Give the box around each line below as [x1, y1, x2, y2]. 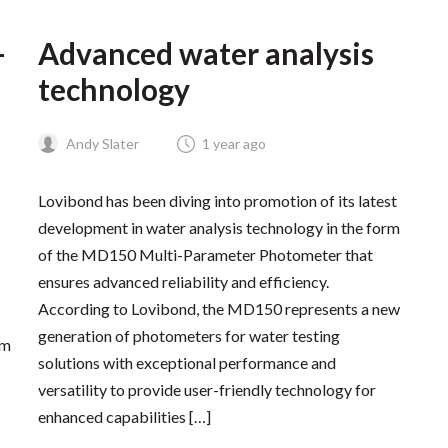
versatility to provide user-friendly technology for [37, 379, 376, 399]
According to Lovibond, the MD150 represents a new [37, 298, 400, 318]
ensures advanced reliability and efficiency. [37, 271, 329, 291]
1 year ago [201, 134, 266, 152]
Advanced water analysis [37, 35, 374, 72]
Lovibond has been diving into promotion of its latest [37, 190, 397, 210]
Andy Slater [62, 134, 139, 152]
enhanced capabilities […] [37, 406, 211, 426]
